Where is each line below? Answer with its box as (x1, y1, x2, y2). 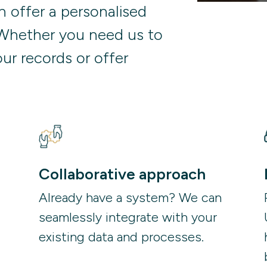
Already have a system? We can (38, 190, 222, 206)
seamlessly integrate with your (38, 209, 217, 226)
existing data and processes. (38, 229, 207, 246)
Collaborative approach (38, 164, 206, 184)
